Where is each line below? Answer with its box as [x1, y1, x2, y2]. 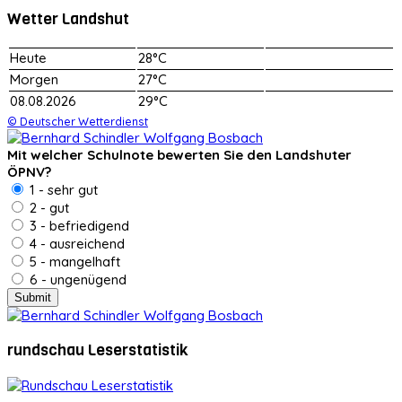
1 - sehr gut [26, 180, 98, 198]
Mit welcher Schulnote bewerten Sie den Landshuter [7, 145, 352, 163]
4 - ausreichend [26, 234, 125, 252]
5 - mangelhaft [26, 252, 120, 270]
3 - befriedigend [26, 216, 129, 234]
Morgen [10, 70, 58, 88]
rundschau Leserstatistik [7, 339, 188, 362]
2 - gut [26, 198, 69, 216]
